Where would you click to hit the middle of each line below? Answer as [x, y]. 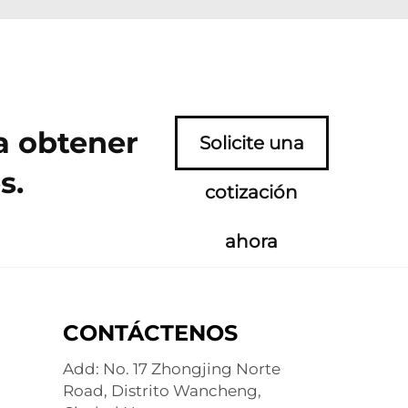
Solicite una [251, 143]
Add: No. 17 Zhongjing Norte [171, 369]
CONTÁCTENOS [150, 333]
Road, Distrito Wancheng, [162, 391]
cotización [252, 192]
